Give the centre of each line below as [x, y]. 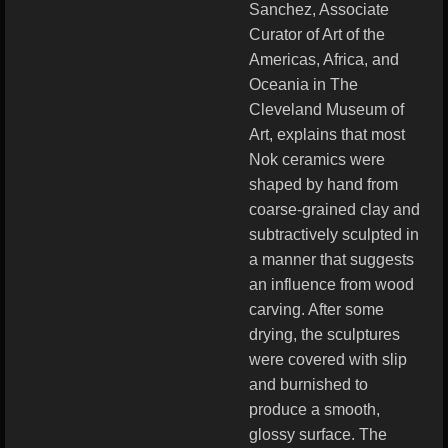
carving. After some [316, 309]
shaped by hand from [323, 184]
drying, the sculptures [324, 334]
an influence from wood [331, 284]
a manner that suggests [331, 259]
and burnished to [308, 384]
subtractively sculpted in [334, 234]
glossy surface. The [318, 434]
